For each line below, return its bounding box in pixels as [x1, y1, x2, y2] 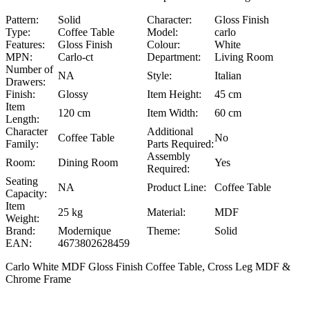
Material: [147, 206, 186, 219]
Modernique [58, 225, 111, 237]
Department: [147, 51, 201, 63]
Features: [6, 39, 45, 51]
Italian [215, 70, 241, 82]
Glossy [58, 88, 88, 101]
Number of [6, 63, 53, 76]
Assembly [147, 150, 190, 163]
